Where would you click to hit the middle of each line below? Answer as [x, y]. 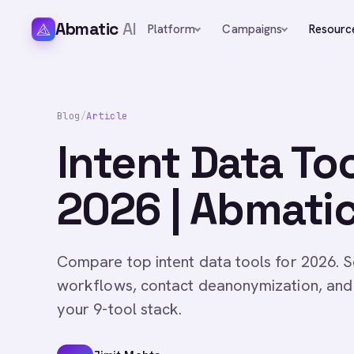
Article [107, 116]
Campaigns [252, 29]
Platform [171, 29]
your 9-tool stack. [120, 309]
